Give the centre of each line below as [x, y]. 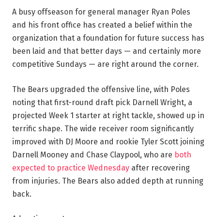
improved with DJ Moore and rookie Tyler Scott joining [108, 141]
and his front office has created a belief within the [102, 25]
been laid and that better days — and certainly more [107, 51]
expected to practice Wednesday [71, 168]
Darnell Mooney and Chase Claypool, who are [93, 155]
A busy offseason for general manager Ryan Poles [101, 12]
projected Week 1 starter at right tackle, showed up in [108, 115]
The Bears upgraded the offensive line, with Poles [101, 89]
